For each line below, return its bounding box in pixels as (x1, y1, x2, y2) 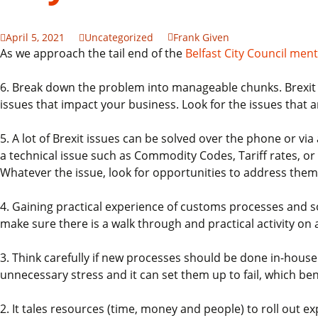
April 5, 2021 (6, 31, 65, 44)
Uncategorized (84, 31, 153, 44)
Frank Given (173, 31, 229, 44)
